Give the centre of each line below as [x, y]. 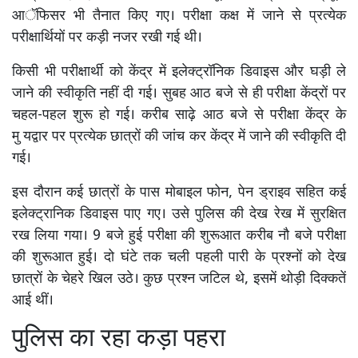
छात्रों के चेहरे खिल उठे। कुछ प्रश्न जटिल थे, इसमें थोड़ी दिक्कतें [179, 279]
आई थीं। [33, 300]
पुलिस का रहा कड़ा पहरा [119, 339]
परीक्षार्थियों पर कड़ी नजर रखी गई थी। [107, 38]
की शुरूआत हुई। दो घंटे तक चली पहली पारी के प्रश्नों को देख [179, 257]
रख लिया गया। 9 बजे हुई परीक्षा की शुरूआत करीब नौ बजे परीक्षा [179, 236]
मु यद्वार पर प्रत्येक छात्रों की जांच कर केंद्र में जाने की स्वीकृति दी [179, 137]
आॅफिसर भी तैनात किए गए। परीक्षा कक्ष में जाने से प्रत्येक [179, 16]
